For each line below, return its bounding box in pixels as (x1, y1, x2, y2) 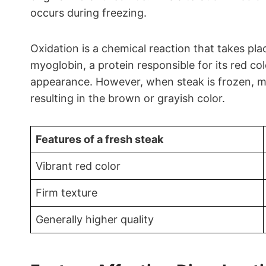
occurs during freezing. (30, 7, 147, 19)
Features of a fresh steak (36, 133, 163, 145)
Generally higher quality (36, 213, 154, 226)
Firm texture (36, 186, 97, 199)
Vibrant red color (36, 160, 121, 172)
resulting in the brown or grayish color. (30, 92, 225, 104)
